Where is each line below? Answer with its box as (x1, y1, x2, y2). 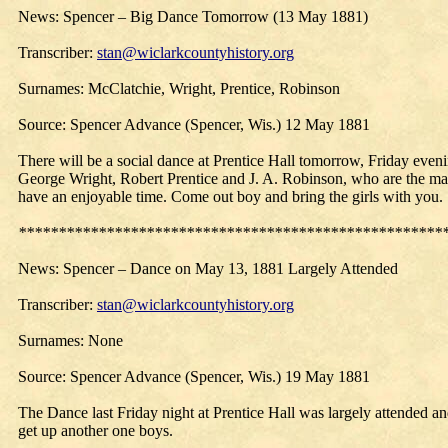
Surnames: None (18, 332, 123, 349)
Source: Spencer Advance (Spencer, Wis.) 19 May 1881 (18, 368, 370, 385)
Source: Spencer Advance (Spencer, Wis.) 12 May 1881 (18, 116, 370, 133)
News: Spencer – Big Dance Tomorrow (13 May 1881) (18, 8, 368, 25)
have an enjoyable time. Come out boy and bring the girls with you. (18, 188, 443, 205)
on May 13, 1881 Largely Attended (171, 260, 398, 277)
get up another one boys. (18, 422, 173, 439)
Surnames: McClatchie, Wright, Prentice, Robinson (18, 80, 340, 97)
